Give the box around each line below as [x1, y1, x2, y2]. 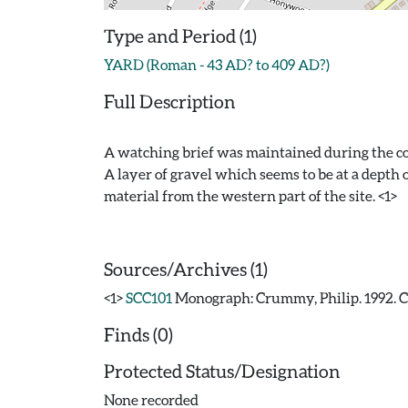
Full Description [104, 90, 236, 112]
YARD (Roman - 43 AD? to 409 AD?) [104, 56, 330, 73]
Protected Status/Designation [104, 360, 341, 382]
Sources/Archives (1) [104, 258, 268, 280]
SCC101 [126, 289, 172, 306]
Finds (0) [104, 323, 173, 345]
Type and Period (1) [104, 25, 257, 46]
